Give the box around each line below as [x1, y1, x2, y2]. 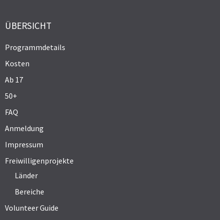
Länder [15, 170, 38, 180]
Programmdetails [5, 42, 65, 52]
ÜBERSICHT [5, 19, 52, 31]
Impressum [5, 139, 43, 149]
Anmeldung [5, 123, 44, 133]
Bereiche [15, 186, 44, 196]
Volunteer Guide [5, 202, 58, 213]
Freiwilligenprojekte [5, 155, 74, 165]
